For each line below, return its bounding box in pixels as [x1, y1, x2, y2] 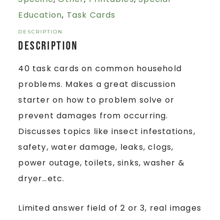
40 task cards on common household [18, 62, 182, 74]
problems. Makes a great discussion [18, 78, 176, 90]
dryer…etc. [18, 172, 65, 184]
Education [18, 9, 62, 21]
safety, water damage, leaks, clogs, [18, 141, 174, 153]
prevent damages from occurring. [18, 110, 168, 121]
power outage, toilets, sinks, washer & [18, 157, 185, 168]
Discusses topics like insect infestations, [18, 125, 195, 137]
